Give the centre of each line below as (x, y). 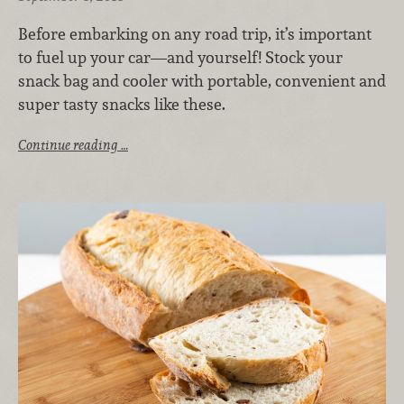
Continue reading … (73, 144)
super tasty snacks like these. (122, 105)
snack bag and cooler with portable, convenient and (202, 81)
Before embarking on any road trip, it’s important (195, 34)
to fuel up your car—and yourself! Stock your (180, 58)
